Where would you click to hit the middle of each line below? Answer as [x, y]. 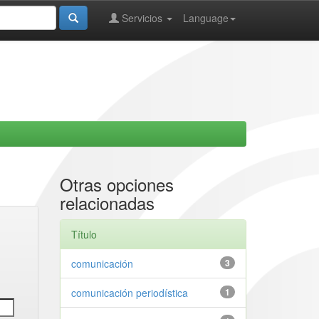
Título [84, 234]
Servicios [142, 18]
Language [206, 18]
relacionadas [107, 203]
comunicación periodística [129, 293]
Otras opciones [116, 184]
